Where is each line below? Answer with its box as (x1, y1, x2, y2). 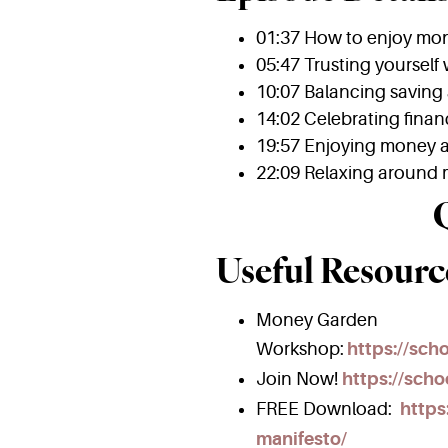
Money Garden (255, 310, 378, 331)
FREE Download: (255, 399, 400, 420)
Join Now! (255, 369, 342, 390)
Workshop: (255, 339, 344, 360)
